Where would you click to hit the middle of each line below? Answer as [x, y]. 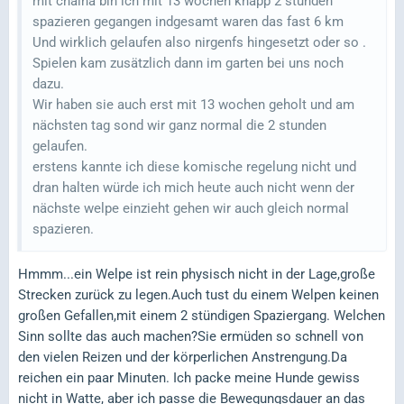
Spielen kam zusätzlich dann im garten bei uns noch [188, 64]
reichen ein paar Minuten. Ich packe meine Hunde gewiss [189, 378]
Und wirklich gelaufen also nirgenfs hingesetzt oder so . [199, 43]
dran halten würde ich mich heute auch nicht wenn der [193, 188]
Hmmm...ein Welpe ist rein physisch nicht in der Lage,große [197, 275]
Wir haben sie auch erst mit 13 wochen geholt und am [193, 105]
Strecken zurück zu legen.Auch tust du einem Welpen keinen [198, 295]
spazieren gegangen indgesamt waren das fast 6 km [188, 22]
